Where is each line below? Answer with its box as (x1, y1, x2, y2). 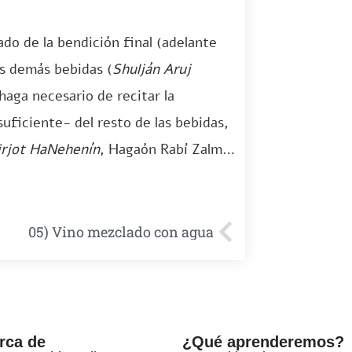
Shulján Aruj (112, 60, 191, 79)
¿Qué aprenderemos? (182, 332, 345, 350)
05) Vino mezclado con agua (27, 222, 214, 241)
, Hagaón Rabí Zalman (100, 140, 237, 159)
